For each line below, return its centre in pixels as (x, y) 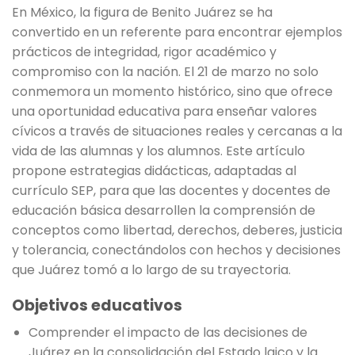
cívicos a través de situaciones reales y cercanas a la (177, 132)
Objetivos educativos (97, 305)
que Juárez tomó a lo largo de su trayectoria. (151, 270)
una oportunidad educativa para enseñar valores (164, 112)
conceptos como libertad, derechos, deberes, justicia (177, 231)
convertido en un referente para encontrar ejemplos (177, 32)
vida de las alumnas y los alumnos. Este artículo (158, 151)
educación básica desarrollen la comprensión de (164, 211)
